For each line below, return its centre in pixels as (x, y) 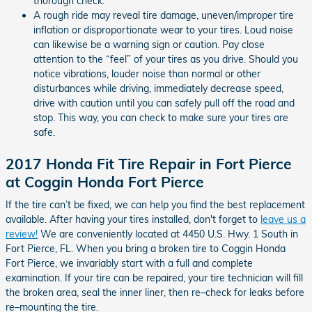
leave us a (283, 219)
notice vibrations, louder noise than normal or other (147, 73)
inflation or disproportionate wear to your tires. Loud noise (163, 30)
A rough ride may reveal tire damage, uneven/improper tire (164, 15)
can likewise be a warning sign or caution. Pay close (149, 44)
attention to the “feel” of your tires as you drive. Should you (166, 59)
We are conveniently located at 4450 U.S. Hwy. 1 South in (168, 234)
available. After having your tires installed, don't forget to (133, 219)
